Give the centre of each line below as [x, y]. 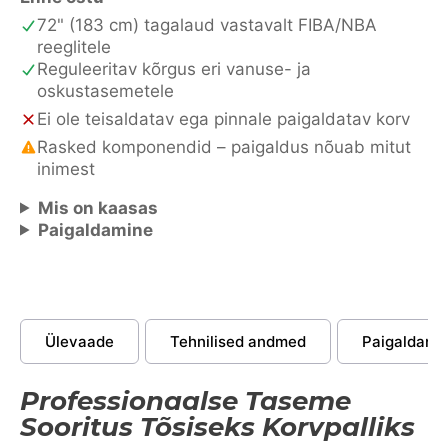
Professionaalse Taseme [185, 400]
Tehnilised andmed [238, 341]
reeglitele [74, 46]
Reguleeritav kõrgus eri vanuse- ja [174, 68]
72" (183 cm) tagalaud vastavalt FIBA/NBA [207, 24]
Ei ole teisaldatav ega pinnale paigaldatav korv [223, 118]
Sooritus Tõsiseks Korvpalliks [217, 426]
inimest [66, 168]
